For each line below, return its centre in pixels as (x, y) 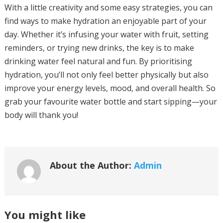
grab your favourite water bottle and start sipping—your (111, 102)
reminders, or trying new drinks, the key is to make (99, 48)
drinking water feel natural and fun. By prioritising (98, 61)
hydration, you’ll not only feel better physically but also (106, 75)
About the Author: (92, 165)
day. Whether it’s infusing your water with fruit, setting (106, 34)
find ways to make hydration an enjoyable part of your (105, 21)
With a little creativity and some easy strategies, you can (108, 7)
